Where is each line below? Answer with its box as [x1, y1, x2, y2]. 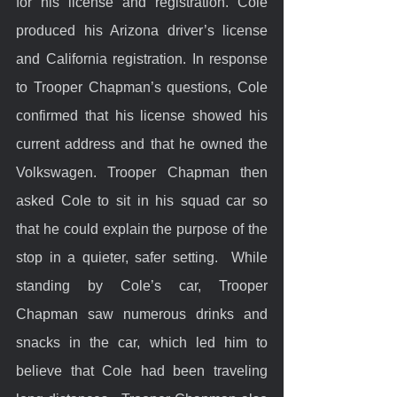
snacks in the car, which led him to [16, 334, 268, 350]
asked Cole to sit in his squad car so [16, 192, 268, 208]
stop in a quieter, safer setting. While [16, 249, 268, 265]
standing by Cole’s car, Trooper [16, 277, 268, 293]
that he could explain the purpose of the [16, 221, 268, 237]
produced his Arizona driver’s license [16, 22, 268, 38]
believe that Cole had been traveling [16, 362, 268, 378]
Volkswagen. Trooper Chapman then [16, 164, 268, 180]
